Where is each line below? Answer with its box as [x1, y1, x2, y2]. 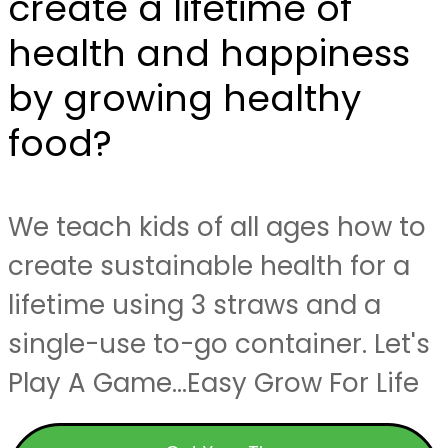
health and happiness [8, 28, 410, 79]
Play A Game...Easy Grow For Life [8, 365, 419, 401]
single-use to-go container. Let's [8, 326, 430, 362]
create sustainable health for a [8, 248, 410, 284]
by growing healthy [8, 73, 361, 124]
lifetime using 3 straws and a [8, 287, 381, 323]
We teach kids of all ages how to [8, 209, 426, 245]
